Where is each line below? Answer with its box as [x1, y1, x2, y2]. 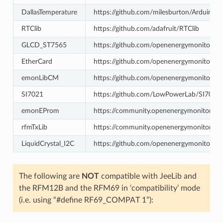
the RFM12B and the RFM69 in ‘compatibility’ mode [18, 184, 200, 192]
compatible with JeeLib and [99, 172, 197, 180]
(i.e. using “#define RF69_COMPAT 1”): [18, 196, 153, 204]
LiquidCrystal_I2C [21, 139, 74, 147]
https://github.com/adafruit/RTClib [93, 24, 199, 32]
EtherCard [21, 57, 52, 65]
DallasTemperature [21, 8, 77, 16]
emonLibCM [21, 74, 59, 82]
